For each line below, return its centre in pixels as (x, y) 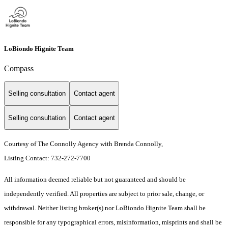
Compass (19, 68)
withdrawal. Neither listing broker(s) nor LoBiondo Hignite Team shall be (105, 208)
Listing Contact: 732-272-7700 (48, 158)
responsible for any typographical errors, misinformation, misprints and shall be (113, 222)
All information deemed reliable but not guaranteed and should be (95, 180)
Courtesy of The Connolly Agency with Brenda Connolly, (83, 144)
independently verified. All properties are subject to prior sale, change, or (104, 194)
